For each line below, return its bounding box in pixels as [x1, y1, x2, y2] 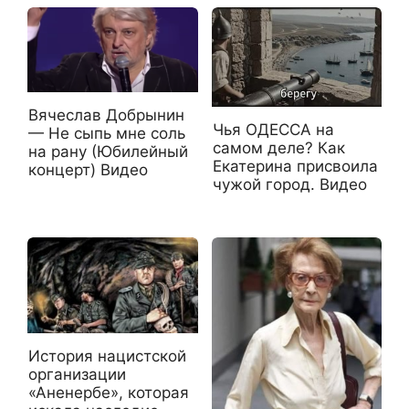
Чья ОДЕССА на [212, 120, 334, 139]
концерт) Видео [28, 160, 148, 179]
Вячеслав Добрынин [28, 105, 184, 124]
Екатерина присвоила [212, 156, 378, 175]
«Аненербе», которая [28, 383, 189, 403]
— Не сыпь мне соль [28, 123, 185, 142]
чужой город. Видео [212, 174, 367, 194]
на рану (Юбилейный [28, 142, 188, 161]
